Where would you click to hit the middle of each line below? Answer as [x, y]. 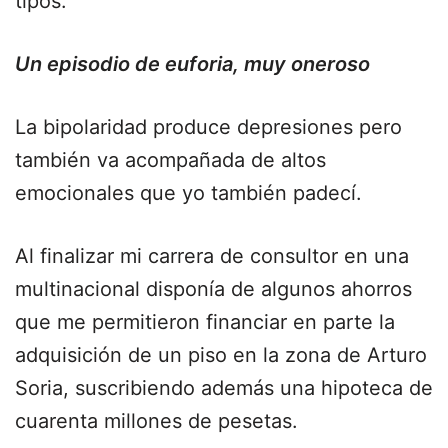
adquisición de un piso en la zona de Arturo [221, 355]
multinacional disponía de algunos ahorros [213, 289]
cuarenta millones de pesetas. [156, 421]
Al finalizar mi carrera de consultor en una [212, 256]
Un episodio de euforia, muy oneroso [192, 64]
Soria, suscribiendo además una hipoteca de [224, 388]
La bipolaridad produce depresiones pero [208, 127]
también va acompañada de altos [170, 160]
